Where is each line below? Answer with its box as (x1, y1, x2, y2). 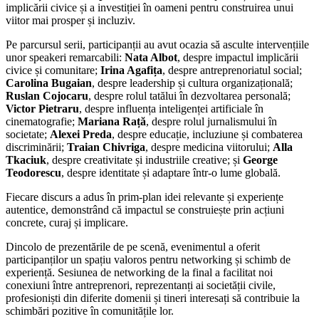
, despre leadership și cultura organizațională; (92, 76, 293, 89)
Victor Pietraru (6, 102, 79, 115)
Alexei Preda (50, 127, 112, 140)
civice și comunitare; (6, 63, 100, 76)
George (243, 153, 278, 166)
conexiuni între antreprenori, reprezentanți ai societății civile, (6, 278, 276, 291)
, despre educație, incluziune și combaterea (112, 127, 303, 140)
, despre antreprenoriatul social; (162, 63, 302, 76)
